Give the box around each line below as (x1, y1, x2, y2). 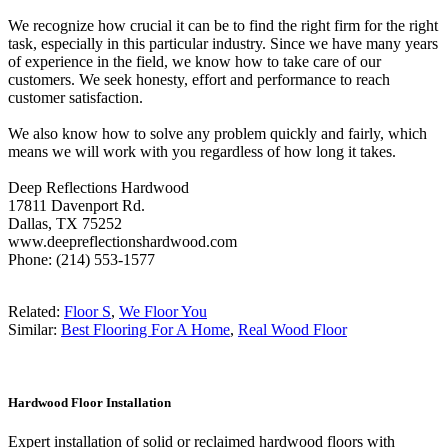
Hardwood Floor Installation (8, 395, 171, 410)
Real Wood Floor (238, 320, 347, 338)
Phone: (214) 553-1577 (8, 250, 155, 268)
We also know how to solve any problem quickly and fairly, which (8, 124, 427, 142)
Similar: (8, 320, 61, 338)
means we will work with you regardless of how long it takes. (8, 142, 396, 160)
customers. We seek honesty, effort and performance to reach (8, 70, 390, 88)
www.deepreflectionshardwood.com (8, 232, 237, 250)
